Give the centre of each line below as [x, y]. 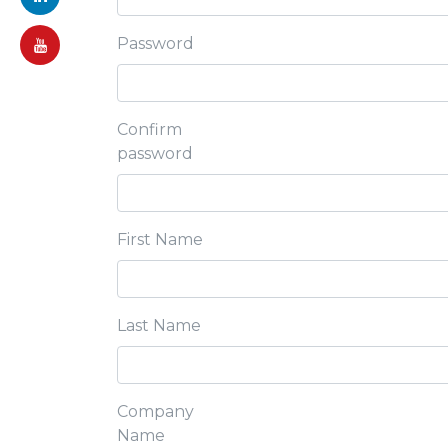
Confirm [149, 129]
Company [155, 411]
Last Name [159, 325]
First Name [160, 239]
